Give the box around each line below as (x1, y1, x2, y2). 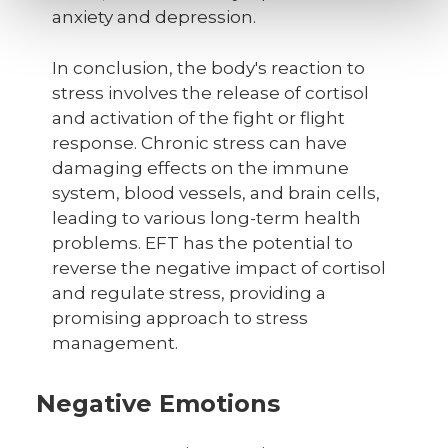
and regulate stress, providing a (52, 283, 326, 303)
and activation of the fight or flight (52, 108, 345, 128)
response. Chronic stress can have (52, 133, 347, 153)
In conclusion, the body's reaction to (52, 58, 365, 78)
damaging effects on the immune (52, 158, 349, 178)
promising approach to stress (52, 308, 308, 328)
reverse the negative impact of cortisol (52, 258, 386, 278)
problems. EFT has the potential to (52, 233, 353, 253)
